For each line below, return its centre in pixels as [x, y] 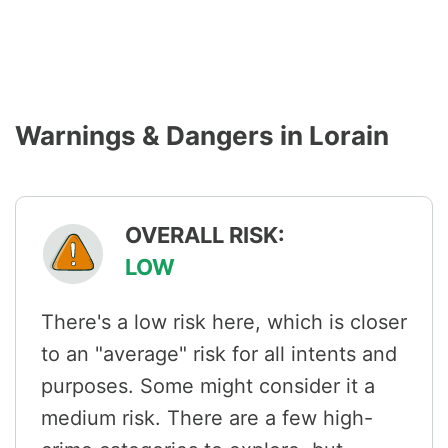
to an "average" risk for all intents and [219, 354]
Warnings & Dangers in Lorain [202, 136]
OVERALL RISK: [205, 235]
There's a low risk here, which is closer [224, 322]
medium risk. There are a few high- [207, 418]
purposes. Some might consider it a [208, 386]
